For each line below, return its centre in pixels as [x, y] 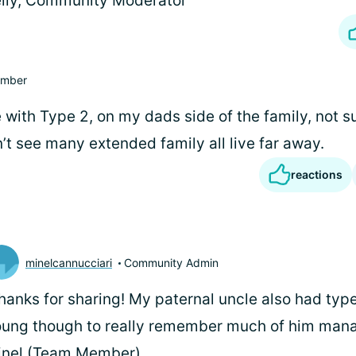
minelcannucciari [69, 262]
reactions [317, 174]
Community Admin [171, 262]
